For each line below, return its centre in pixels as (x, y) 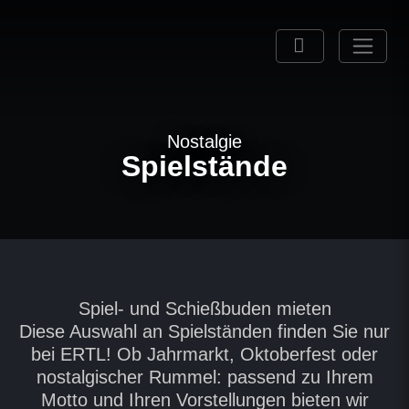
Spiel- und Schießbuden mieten (204, 309)
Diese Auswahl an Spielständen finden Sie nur (204, 331)
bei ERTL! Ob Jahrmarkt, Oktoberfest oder (204, 354)
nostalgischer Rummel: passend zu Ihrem (204, 377)
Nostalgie (204, 142)
